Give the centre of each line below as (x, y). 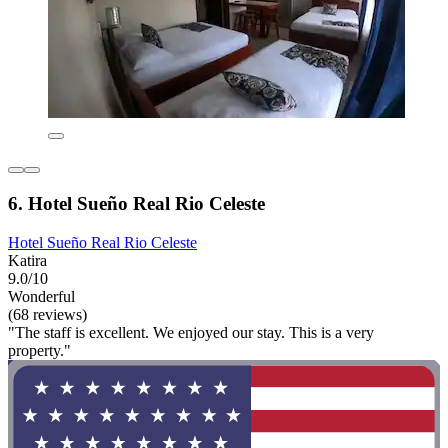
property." (39, 350)
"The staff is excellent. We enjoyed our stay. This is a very (191, 332)
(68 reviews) (47, 314)
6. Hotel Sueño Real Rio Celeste (136, 203)
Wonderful (41, 296)
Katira (27, 260)
